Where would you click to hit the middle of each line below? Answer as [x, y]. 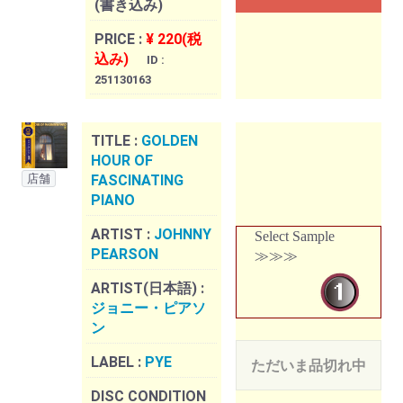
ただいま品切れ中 [309, 366]
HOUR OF [122, 161]
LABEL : [118, 363]
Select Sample [295, 237]
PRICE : [120, 40]
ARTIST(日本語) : [148, 289]
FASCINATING [137, 181]
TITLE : [116, 141]
